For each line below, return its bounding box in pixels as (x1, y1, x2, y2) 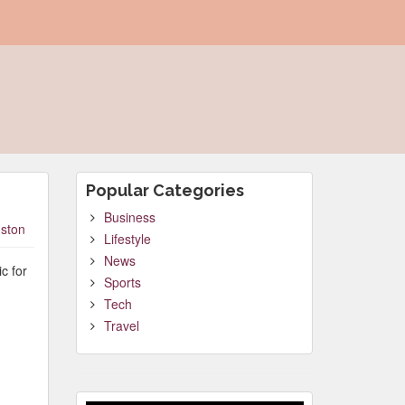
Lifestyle (103, 230, 151, 248)
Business (103, 208, 155, 226)
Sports (103, 273, 141, 291)
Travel (103, 316, 139, 334)
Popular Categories (85, 181, 244, 200)
